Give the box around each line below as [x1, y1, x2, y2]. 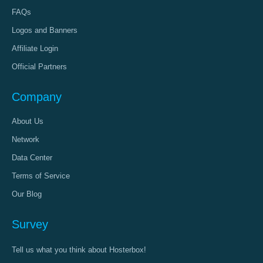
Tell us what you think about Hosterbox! [12, 245, 146, 254]
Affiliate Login [12, 44, 58, 53]
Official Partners [12, 62, 67, 71]
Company [12, 90, 62, 103]
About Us [12, 117, 43, 126]
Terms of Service [12, 171, 70, 180]
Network [12, 135, 39, 144]
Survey [12, 218, 48, 231]
